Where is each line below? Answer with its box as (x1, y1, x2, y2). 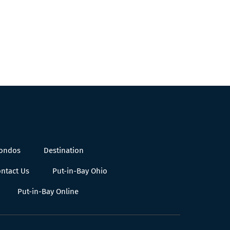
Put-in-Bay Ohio (52, 166, 108, 176)
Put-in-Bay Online (17, 187, 79, 196)
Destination (44, 146, 84, 155)
